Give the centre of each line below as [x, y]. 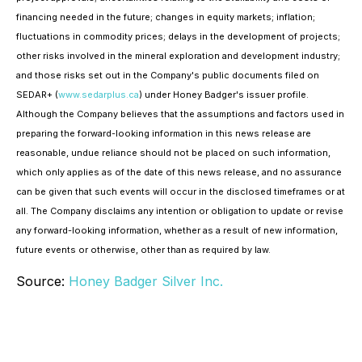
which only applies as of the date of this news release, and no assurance [179, 172]
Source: [42, 281]
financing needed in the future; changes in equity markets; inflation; [166, 17]
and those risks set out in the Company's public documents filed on [168, 75]
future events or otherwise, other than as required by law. [143, 250]
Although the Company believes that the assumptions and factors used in [180, 114]
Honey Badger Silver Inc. [146, 281]
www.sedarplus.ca [99, 95]
